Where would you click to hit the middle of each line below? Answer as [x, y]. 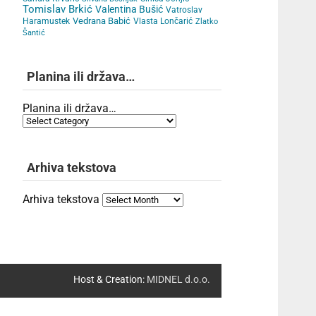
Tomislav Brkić [58, 9]
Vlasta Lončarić [163, 21]
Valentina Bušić [129, 9]
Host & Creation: [110, 279]
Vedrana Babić [102, 20]
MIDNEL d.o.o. [179, 279]
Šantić [34, 32]
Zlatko [207, 21]
